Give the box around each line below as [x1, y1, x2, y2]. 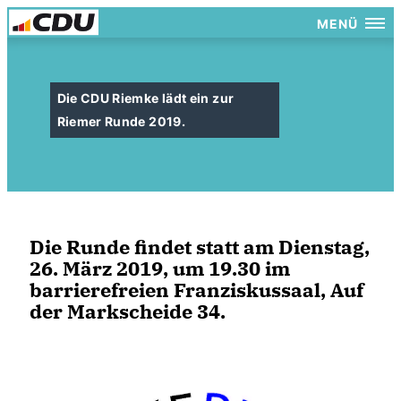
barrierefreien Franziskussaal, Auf [30, 277, 363, 303]
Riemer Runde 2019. [56, 114, 185, 129]
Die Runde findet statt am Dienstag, [30, 234, 370, 260]
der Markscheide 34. [30, 298, 226, 324]
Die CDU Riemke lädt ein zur [56, 90, 235, 106]
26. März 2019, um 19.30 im [30, 255, 290, 281]
